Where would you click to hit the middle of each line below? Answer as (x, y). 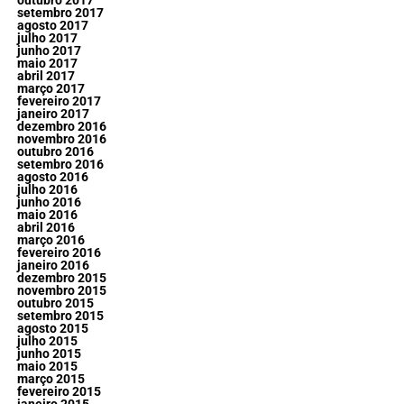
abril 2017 (46, 76)
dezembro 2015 (61, 278)
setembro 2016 (60, 164)
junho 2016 (49, 202)
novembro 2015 (61, 290)
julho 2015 (47, 341)
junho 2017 (49, 50)
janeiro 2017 (53, 114)
